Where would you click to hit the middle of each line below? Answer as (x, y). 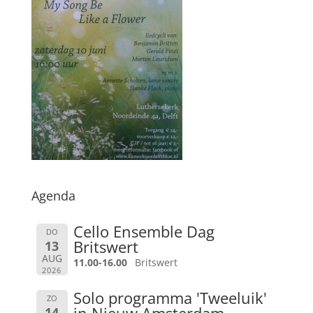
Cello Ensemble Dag (144, 231)
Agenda (53, 196)
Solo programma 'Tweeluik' (170, 297)
